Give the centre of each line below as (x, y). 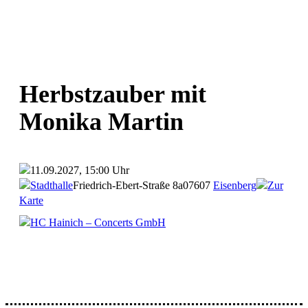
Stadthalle (52, 185)
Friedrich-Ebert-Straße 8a (128, 185)
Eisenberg (235, 185)
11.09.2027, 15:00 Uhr (80, 170)
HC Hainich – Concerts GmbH (98, 222)
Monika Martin (101, 121)
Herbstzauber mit (113, 94)
